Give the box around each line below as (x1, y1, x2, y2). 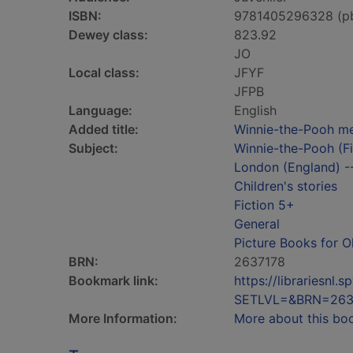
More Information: (69, 310, 177, 326)
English (234, 102, 277, 118)
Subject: (69, 140, 118, 156)
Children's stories (234, 178, 337, 194)
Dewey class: (69, 27, 148, 43)
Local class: (69, 65, 139, 80)
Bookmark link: (69, 273, 158, 288)
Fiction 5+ (234, 197, 295, 213)
